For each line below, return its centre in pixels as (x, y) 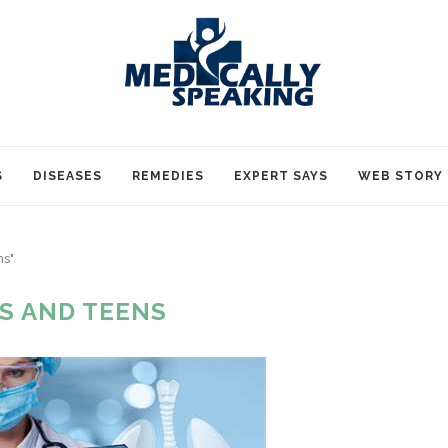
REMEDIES (167, 176)
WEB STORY (400, 176)
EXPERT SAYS (280, 176)
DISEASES (67, 176)
